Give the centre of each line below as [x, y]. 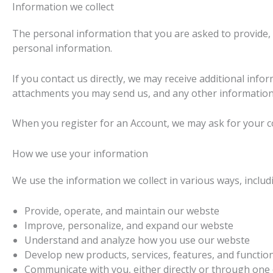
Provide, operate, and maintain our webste [122, 211]
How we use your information [80, 154]
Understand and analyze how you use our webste [137, 240]
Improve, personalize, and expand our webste [129, 225]
